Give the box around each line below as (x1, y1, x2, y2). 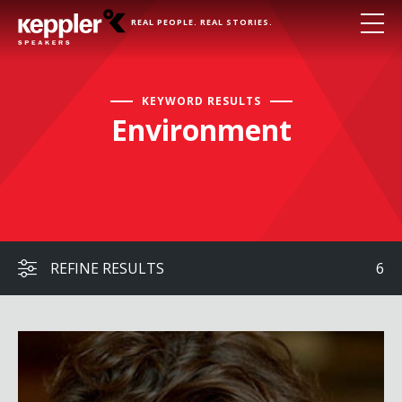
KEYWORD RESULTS (141, 93, 261, 109)
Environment (110, 110, 292, 149)
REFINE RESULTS (50, 258, 164, 278)
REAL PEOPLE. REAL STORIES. (131, 16, 273, 28)
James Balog (18, 334, 92, 351)
